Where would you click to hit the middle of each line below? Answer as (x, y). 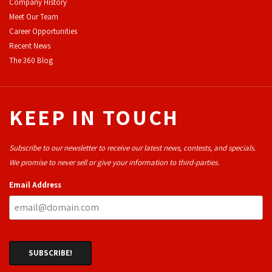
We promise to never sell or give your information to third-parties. (114, 162)
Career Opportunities (43, 31)
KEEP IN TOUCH (94, 117)
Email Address (35, 185)
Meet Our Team (34, 16)
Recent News (30, 46)
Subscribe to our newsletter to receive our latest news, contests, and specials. (133, 148)
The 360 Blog (31, 60)
